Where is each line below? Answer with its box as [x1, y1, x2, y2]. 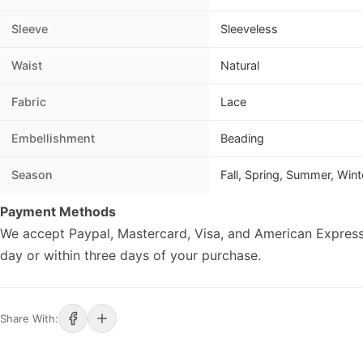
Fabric [11, 95, 46, 109]
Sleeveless [220, 22, 278, 36]
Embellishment [11, 131, 95, 146]
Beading [220, 131, 264, 146]
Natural [220, 58, 259, 73]
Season [11, 168, 53, 182]
